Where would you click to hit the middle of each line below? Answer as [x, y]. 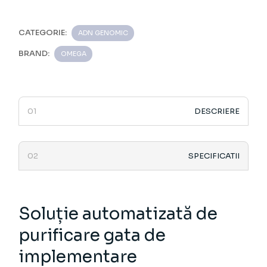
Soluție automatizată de [118, 214]
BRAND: [34, 54]
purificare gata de [92, 235]
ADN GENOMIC [103, 33]
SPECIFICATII [214, 156]
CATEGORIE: [43, 33]
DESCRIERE [217, 111]
